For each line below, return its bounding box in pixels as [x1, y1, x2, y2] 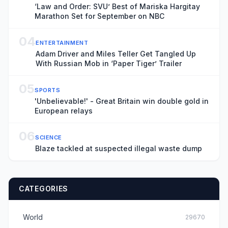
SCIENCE [35, 134, 62, 141]
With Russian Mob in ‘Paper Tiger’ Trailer [36, 59, 182, 68]
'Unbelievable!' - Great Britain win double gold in [35, 97, 209, 105]
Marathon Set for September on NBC [35, 12, 164, 20]
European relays [35, 106, 93, 115]
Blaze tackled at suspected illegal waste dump [35, 144, 202, 153]
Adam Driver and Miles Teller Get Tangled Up [36, 49, 196, 58]
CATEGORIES [19, 184, 68, 193]
